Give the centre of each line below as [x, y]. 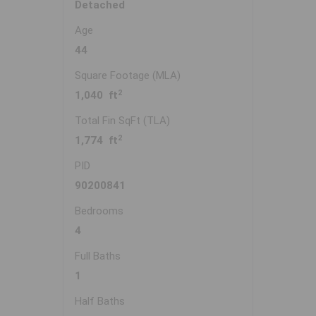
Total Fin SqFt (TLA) [122, 121]
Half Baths [100, 302]
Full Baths [98, 256]
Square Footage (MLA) [128, 76]
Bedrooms [99, 211]
